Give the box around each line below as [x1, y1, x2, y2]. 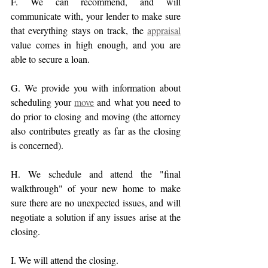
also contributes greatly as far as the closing [11, 124, 181, 138]
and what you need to [94, 96, 181, 109]
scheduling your [11, 96, 75, 109]
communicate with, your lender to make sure [11, 10, 181, 23]
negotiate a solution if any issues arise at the [11, 211, 181, 224]
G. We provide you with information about [11, 81, 181, 95]
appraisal [147, 24, 181, 37]
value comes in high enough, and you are [11, 38, 181, 51]
